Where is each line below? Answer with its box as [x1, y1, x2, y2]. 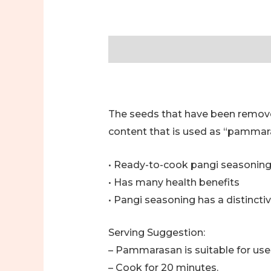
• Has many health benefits [108, 176, 240, 188]
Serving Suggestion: [108, 227, 205, 239]
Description [108, 43, 165, 55]
